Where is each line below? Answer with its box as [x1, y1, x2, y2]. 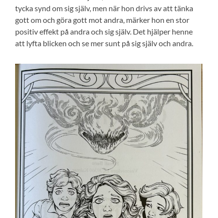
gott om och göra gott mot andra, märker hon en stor [15, 15, 190, 24]
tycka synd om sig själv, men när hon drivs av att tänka [15, 3, 194, 13]
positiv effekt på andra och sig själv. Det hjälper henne [15, 26, 193, 36]
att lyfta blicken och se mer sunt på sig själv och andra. [15, 38, 194, 48]
